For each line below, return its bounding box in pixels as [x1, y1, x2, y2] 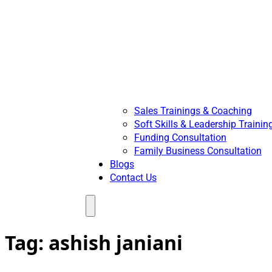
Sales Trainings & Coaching [134, 104, 252, 117]
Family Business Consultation [134, 144, 262, 157]
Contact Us [109, 171, 157, 183]
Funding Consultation [134, 131, 226, 143]
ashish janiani [49, 229, 183, 256]
